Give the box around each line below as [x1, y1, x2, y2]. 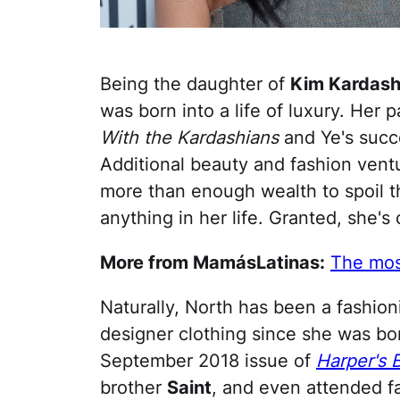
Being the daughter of [100, 73, 290, 96]
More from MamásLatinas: [100, 252, 325, 274]
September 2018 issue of [100, 350, 316, 372]
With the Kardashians [100, 127, 279, 149]
